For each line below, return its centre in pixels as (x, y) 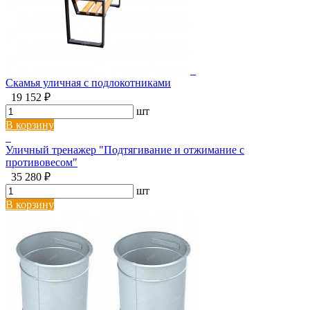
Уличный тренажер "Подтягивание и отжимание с (125, 150)
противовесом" (42, 163)
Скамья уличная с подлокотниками (88, 83)
